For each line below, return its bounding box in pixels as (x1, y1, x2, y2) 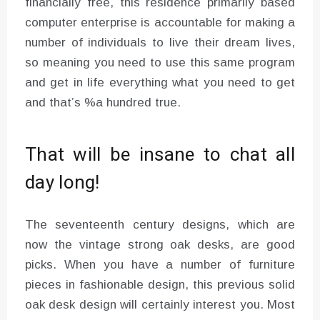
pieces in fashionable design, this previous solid (25, 277, 295, 291)
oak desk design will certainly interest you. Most (25, 297, 295, 311)
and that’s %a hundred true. (25, 95, 181, 109)
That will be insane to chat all (25, 141, 295, 169)
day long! (25, 169, 100, 196)
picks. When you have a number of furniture (25, 257, 295, 271)
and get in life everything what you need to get (25, 75, 295, 89)
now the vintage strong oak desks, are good (25, 237, 295, 251)
